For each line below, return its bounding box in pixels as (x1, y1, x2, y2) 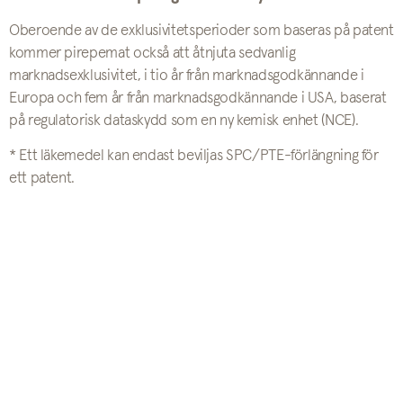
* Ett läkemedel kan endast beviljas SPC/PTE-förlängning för (9, 148, 379, 164)
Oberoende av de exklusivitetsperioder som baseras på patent (9, 22, 394, 39)
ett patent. (9, 170, 76, 186)
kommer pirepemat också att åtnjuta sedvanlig (9, 45, 296, 61)
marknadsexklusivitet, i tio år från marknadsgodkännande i (9, 67, 364, 84)
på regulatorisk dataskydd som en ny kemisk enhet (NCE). (9, 112, 359, 129)
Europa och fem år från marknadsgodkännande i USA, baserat (9, 90, 387, 106)
